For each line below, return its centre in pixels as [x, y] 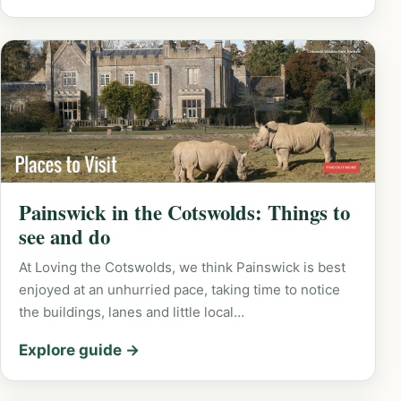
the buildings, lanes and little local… [132, 312]
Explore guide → [79, 350]
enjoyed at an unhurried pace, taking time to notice [179, 290]
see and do [64, 237]
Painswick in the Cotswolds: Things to [184, 213]
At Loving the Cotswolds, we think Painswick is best [182, 268]
